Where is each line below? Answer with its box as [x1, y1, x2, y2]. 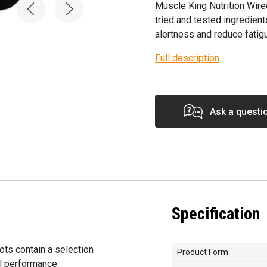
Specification [172, 204, 260, 223]
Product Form [177, 247, 228, 257]
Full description [155, 52, 219, 64]
